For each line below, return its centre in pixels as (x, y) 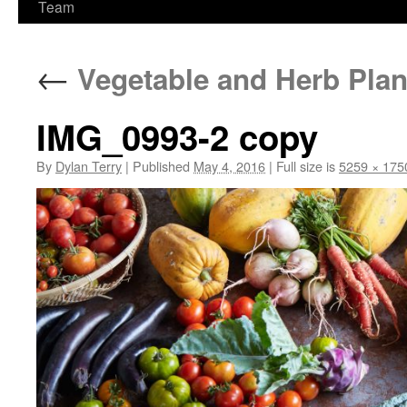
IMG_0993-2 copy (177, 137)
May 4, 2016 (229, 166)
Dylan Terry (89, 166)
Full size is (306, 166)
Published (161, 166)
